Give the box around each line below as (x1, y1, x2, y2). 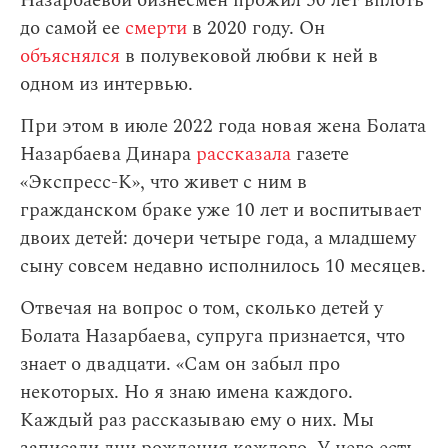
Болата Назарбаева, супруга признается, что (20, 322, 405, 351)
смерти (125, 14, 187, 43)
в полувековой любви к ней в (120, 42, 378, 71)
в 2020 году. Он (187, 14, 325, 43)
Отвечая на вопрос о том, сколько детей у (20, 294, 383, 323)
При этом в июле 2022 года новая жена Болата (20, 112, 426, 141)
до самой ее (20, 14, 125, 43)
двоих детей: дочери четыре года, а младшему (20, 224, 416, 253)
